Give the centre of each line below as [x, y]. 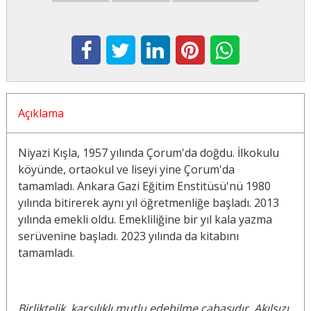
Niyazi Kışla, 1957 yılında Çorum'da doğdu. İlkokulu [148, 153]
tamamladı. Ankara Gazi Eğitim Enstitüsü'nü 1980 [144, 186]
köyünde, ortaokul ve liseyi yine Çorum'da [126, 170]
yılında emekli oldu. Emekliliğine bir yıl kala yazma [145, 220]
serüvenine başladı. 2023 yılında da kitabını [128, 236]
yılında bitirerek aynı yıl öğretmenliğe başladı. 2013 [148, 203]
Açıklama [41, 114]
